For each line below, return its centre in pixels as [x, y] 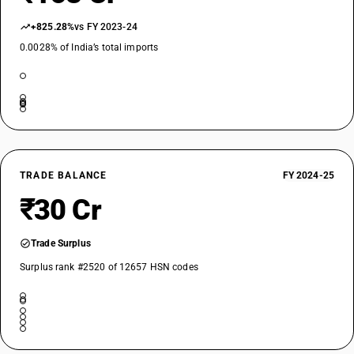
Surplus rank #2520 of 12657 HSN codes [109, 267]
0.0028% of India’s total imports [89, 47]
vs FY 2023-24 [106, 27]
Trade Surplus [61, 243]
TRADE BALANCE [64, 175]
